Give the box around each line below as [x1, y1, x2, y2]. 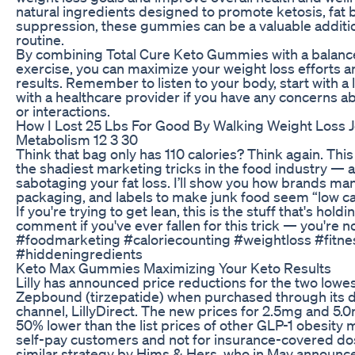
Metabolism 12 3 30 [16, 130, 138, 148]
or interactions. [16, 101, 110, 120]
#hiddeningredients [16, 244, 143, 262]
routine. [16, 30, 64, 48]
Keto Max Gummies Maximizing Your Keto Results [16, 258, 331, 277]
